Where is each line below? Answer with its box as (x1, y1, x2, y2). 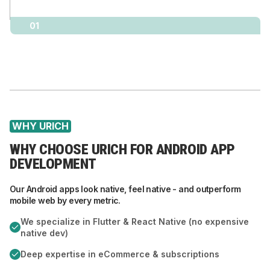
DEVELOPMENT (10, 155, 96, 172)
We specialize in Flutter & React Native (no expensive (20, 216, 249, 227)
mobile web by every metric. (10, 195, 121, 206)
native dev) (20, 228, 68, 238)
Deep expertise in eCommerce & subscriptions (20, 249, 219, 259)
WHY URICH (12, 120, 69, 132)
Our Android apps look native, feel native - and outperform (10, 184, 241, 194)
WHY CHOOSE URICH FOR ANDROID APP (10, 141, 235, 158)
